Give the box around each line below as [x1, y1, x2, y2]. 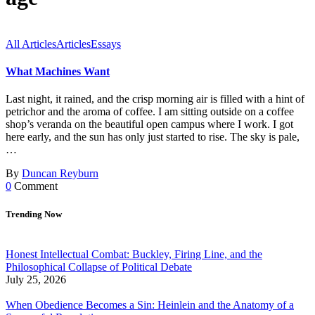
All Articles [6, 37, 56, 50]
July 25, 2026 [6, 273, 66, 285]
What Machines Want [6, 65, 110, 78]
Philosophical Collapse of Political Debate [6, 260, 192, 273]
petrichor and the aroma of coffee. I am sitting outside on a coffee [6, 105, 294, 118]
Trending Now [6, 208, 62, 219]
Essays [91, 37, 121, 50]
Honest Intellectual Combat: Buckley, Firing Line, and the [6, 247, 262, 260]
